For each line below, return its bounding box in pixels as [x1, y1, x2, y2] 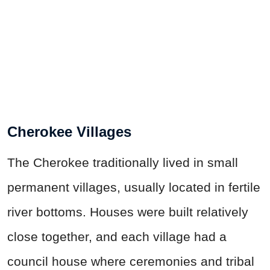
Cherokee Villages [7, 124, 131, 140]
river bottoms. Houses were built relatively [7, 205, 248, 219]
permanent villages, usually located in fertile [7, 180, 260, 195]
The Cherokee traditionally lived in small [7, 155, 238, 170]
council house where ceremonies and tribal [7, 254, 254, 269]
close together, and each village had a [7, 230, 227, 244]
